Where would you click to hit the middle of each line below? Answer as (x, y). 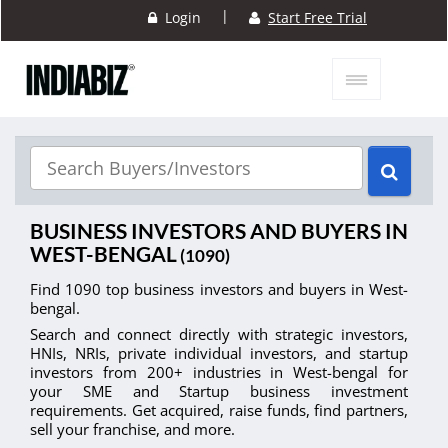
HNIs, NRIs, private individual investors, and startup (219, 353)
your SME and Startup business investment (219, 391)
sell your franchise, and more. (132, 429)
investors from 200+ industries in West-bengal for (219, 372)
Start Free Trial (317, 18)
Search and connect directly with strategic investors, (219, 334)
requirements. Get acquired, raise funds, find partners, (219, 410)
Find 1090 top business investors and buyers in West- (219, 289)
